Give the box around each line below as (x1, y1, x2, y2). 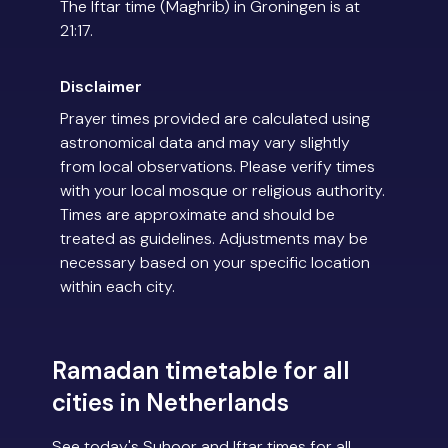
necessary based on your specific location (60, 252, 370, 274)
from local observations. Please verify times (60, 156, 375, 178)
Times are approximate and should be (60, 204, 335, 226)
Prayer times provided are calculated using (60, 108, 370, 130)
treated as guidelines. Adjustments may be (60, 228, 368, 250)
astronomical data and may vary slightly (60, 132, 350, 154)
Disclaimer (60, 76, 142, 98)
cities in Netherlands (52, 387, 289, 419)
